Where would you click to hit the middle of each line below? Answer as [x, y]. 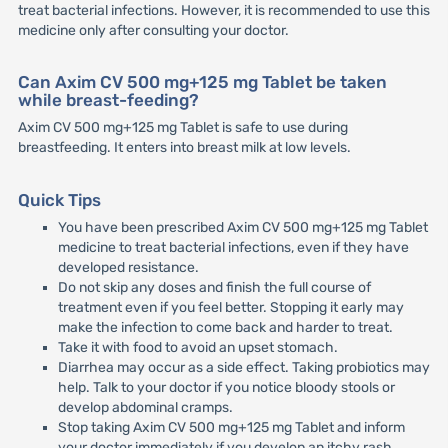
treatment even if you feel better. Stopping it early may [230, 307]
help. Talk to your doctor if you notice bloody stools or [226, 387]
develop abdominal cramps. [145, 407]
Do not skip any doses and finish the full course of [214, 287]
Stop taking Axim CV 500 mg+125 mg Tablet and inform [231, 427]
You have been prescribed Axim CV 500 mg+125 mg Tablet [242, 227]
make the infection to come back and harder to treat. [225, 327]
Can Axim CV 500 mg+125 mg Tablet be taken [202, 82]
